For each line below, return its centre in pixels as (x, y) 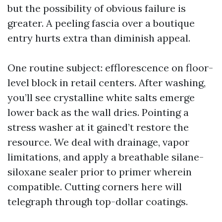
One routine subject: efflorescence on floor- (110, 68)
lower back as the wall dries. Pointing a (98, 112)
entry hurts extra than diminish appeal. (99, 38)
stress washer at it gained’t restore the (98, 127)
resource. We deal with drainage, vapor (98, 142)
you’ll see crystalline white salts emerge (101, 97)
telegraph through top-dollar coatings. (98, 201)
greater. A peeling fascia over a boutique (101, 23)
